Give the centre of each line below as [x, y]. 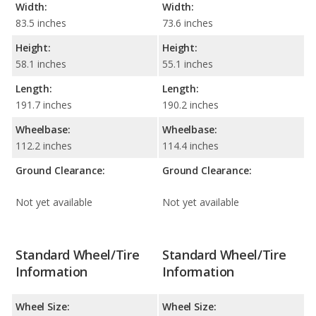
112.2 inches [44, 145]
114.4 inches [190, 145]
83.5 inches [41, 23]
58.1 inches [41, 63]
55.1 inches [188, 63]
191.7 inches [44, 104]
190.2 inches [190, 104]
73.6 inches [188, 23]
